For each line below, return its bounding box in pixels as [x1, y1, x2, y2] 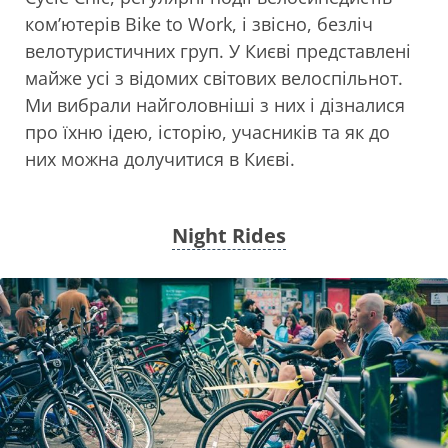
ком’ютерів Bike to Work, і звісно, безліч [25, 12, 373, 36]
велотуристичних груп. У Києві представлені [25, 39, 411, 63]
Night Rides [172, 222, 286, 249]
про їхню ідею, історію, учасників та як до [25, 120, 390, 144]
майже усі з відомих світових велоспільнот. [25, 66, 403, 90]
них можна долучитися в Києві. [25, 147, 295, 171]
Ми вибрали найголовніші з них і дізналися [25, 93, 405, 117]
